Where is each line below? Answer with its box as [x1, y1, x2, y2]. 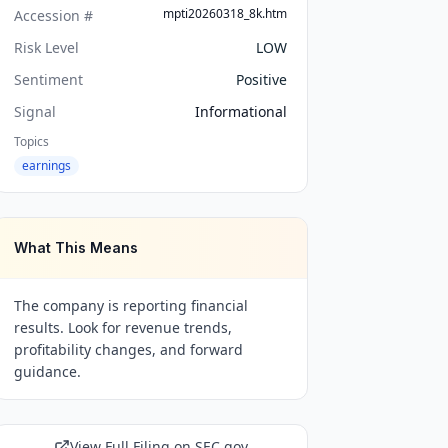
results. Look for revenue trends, [14, 318, 233, 337]
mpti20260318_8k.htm [162, 5, 287, 22]
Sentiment [14, 70, 84, 89]
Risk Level [14, 38, 80, 57]
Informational [194, 102, 287, 121]
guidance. [14, 362, 82, 381]
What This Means [14, 239, 139, 256]
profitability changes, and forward [14, 340, 244, 359]
